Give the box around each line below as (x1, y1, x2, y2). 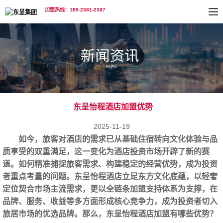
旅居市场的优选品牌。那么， (2, 210, 106, 218)
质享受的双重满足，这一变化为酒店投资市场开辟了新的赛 (2, 147, 210, 156)
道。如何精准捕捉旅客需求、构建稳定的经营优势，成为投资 (2, 160, 218, 168)
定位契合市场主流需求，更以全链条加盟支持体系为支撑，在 (2, 185, 218, 193)
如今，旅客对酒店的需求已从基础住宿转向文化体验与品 (18, 135, 218, 143)
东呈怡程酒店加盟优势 (73, 103, 153, 111)
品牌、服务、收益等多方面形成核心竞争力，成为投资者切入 (2, 197, 218, 206)
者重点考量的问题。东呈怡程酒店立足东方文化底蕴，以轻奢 (2, 172, 218, 181)
